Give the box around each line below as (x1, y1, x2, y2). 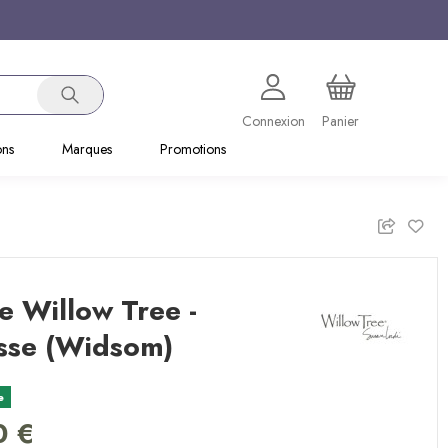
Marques (61, 139, 112, 160)
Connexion (241, 110, 305, 131)
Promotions (159, 139, 226, 160)
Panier (322, 110, 359, 131)
